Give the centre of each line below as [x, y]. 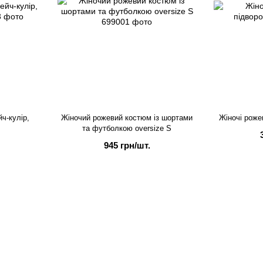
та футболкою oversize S [127, 129]
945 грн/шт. [127, 146]
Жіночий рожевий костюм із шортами [127, 118]
